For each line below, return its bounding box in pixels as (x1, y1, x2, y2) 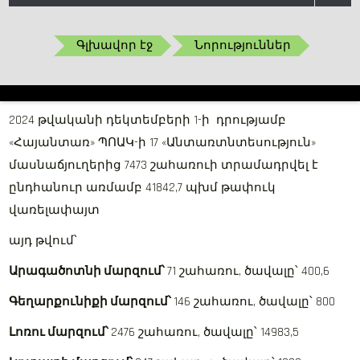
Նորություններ (194, 38, 292, 53)
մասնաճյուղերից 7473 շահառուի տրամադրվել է (9, 157, 319, 173)
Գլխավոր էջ (76, 38, 153, 53)
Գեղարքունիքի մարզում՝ (9, 294, 174, 309)
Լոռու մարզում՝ (9, 325, 112, 340)
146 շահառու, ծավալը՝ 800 (174, 294, 336, 309)
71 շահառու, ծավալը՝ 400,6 (167, 264, 330, 279)
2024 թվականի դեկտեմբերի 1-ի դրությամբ (9, 112, 287, 128)
